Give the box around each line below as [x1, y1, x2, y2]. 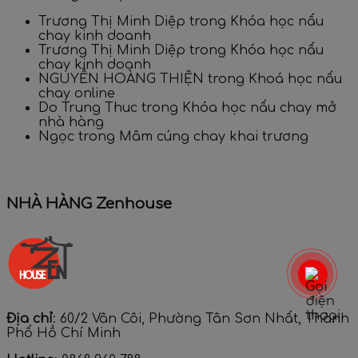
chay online [38, 86, 115, 101]
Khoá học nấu [249, 72, 342, 87]
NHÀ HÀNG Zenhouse [6, 196, 172, 213]
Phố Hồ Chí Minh [6, 325, 121, 340]
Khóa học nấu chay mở [182, 101, 336, 116]
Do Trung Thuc [38, 101, 137, 116]
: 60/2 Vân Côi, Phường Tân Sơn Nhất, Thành [53, 311, 349, 326]
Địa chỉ [6, 311, 53, 326]
